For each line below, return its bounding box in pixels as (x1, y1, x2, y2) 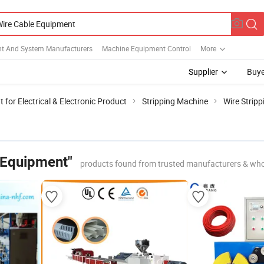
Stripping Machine (142, 95, 208, 107)
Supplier (189, 66, 218, 77)
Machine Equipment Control (102, 43, 191, 53)
